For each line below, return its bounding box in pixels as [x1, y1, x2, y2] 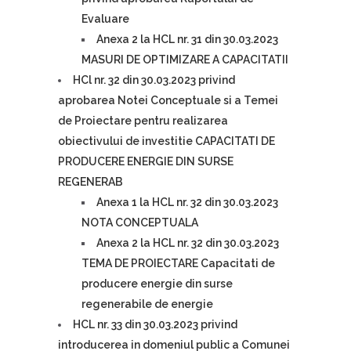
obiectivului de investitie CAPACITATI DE [58, 135, 275, 147]
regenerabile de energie [81, 298, 213, 310]
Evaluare [81, 13, 129, 25]
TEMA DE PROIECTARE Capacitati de [81, 257, 275, 270]
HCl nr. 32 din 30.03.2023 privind [73, 74, 235, 86]
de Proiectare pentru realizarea [58, 114, 228, 127]
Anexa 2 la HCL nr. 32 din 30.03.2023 [96, 237, 279, 249]
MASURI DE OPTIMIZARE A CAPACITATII [81, 53, 288, 66]
